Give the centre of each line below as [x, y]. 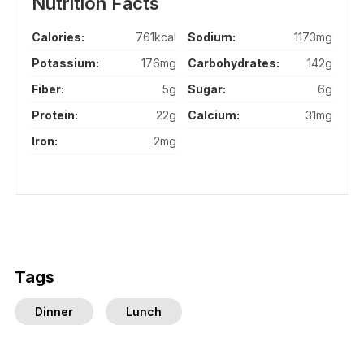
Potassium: [65, 63]
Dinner [54, 312]
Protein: [54, 115]
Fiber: [48, 89]
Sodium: [212, 37]
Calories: [58, 37]
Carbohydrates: [234, 63]
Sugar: [207, 89]
